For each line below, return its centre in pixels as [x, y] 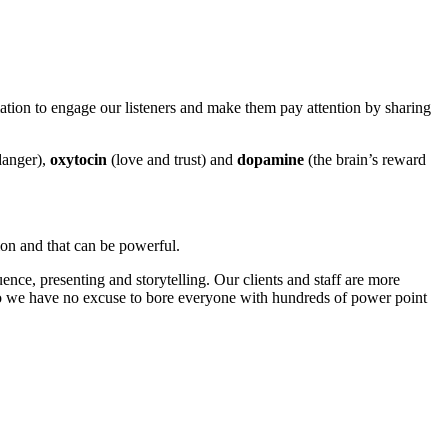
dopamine [270, 159]
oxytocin [78, 159]
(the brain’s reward [365, 159]
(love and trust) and [172, 159]
